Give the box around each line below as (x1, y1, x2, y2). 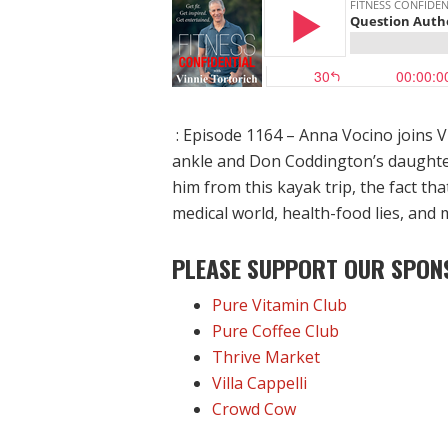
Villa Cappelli (212, 372, 307, 395)
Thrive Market (212, 346, 324, 369)
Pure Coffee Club (212, 320, 339, 343)
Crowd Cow (212, 398, 296, 421)
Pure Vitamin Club (212, 294, 347, 317)
